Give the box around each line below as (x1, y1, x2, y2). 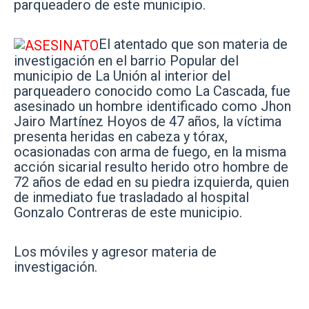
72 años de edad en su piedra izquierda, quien (14, 174, 289, 191)
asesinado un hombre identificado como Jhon (14, 98, 291, 115)
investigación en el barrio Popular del (14, 52, 239, 70)
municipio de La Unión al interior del (14, 68, 230, 85)
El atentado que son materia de (99, 36, 288, 53)
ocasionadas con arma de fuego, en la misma (14, 143, 286, 161)
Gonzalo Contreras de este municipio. (14, 204, 242, 221)
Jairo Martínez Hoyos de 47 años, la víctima (14, 113, 281, 130)
